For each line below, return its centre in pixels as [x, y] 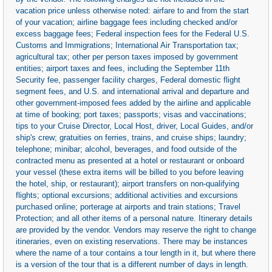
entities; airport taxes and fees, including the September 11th [123, 69]
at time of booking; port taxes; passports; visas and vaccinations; [131, 115]
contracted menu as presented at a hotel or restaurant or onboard [130, 161]
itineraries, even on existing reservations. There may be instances [132, 242]
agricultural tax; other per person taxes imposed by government [127, 57]
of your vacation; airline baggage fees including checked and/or [127, 22]
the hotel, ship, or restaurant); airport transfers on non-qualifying [127, 184]
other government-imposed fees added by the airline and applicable [133, 103]
